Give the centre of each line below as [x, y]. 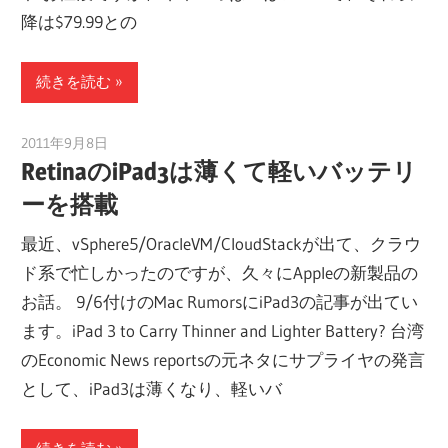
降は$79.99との [79, 22]
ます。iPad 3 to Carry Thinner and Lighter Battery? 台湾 [223, 331]
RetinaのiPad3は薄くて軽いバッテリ [219, 171]
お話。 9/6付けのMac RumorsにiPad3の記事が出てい [220, 302]
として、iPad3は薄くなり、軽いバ [152, 389]
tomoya [130, 142]
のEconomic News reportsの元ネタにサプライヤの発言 [223, 360]
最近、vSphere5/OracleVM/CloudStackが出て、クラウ [221, 244]
